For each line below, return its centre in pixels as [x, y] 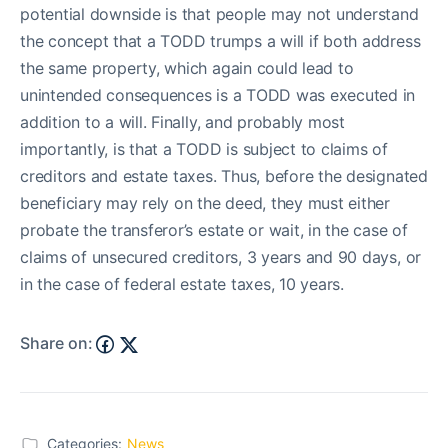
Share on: [56, 342]
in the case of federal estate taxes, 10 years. [182, 284]
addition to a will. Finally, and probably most [182, 122]
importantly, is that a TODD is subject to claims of [204, 149]
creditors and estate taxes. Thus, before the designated [224, 176]
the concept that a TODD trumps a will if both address [220, 41]
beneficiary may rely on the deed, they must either [205, 203]
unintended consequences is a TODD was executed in [218, 95]
